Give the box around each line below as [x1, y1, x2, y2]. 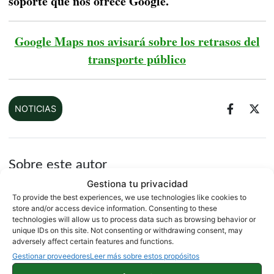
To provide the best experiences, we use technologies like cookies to [12, 193, 246, 202]
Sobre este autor [8, 158, 107, 172]
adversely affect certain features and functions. [12, 237, 174, 246]
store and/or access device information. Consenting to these [12, 204, 217, 213]
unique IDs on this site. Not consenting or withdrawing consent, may [12, 226, 243, 235]
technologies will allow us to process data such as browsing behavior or [12, 215, 256, 224]
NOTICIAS [14, 103, 56, 114]
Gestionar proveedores [12, 251, 90, 261]
